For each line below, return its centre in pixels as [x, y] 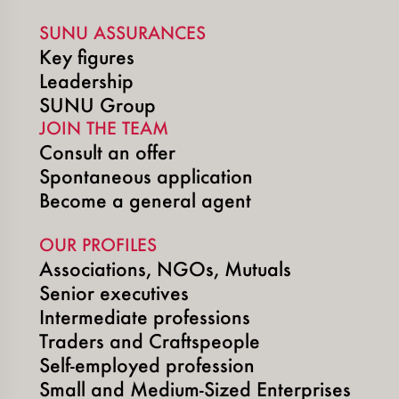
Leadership [86, 80]
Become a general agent [145, 199]
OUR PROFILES [98, 244]
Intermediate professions [145, 316]
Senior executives [114, 292]
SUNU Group [98, 104]
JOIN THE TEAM [104, 127]
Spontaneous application [146, 175]
